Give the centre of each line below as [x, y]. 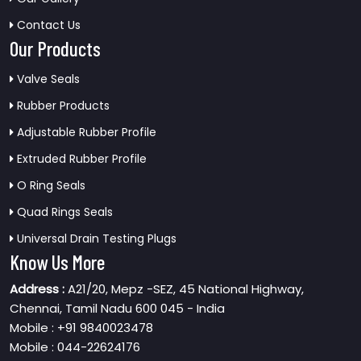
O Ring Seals [50, 185]
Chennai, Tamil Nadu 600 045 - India [117, 308]
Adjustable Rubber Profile [85, 132]
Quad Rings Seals [63, 212]
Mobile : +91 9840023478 [81, 328]
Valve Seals [47, 79]
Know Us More [57, 262]
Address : [37, 289]
